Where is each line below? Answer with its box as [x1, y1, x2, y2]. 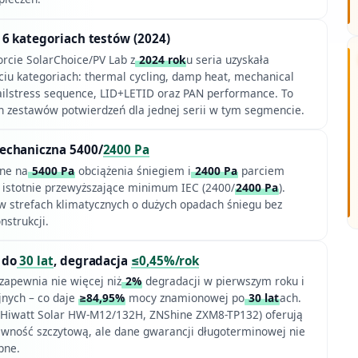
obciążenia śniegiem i [74, 162, 191, 178]
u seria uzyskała [185, 51, 269, 67]
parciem [237, 162, 284, 178]
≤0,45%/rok [130, 252, 200, 268]
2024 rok [135, 51, 185, 67]
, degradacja [53, 252, 131, 268]
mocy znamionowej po [125, 290, 245, 306]
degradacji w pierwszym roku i [141, 273, 304, 289]
